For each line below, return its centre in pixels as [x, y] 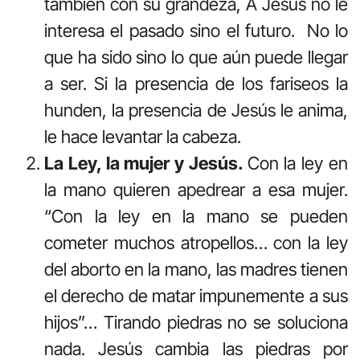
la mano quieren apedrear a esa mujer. [196, 189]
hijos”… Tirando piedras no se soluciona [196, 322]
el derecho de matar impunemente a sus [196, 295]
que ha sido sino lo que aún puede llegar [196, 57]
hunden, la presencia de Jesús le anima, [196, 110]
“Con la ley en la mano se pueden [196, 216]
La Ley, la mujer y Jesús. [146, 163]
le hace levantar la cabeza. [143, 136]
